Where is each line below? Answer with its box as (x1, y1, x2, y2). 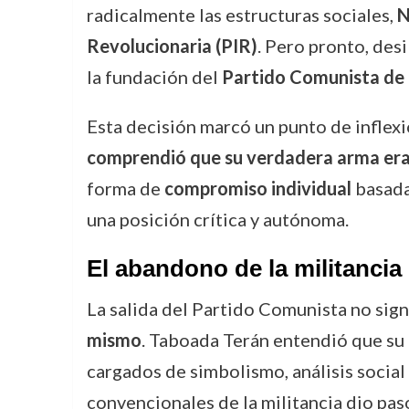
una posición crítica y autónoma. (86, 208, 349, 230)
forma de (86, 177, 164, 199)
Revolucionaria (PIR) (86, 35, 257, 57)
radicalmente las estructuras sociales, (86, 4, 397, 26)
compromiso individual (163, 177, 351, 199)
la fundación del (86, 66, 222, 88)
